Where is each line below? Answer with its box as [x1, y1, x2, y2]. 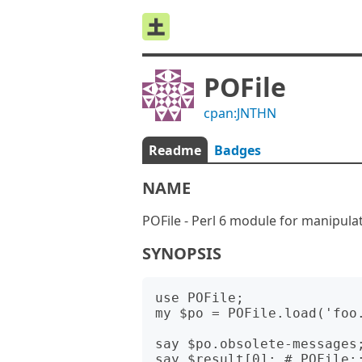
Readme [149, 141, 201, 159]
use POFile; [155, 290, 244, 305]
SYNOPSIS [142, 242, 221, 264]
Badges [214, 141, 261, 159]
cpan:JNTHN [204, 104, 276, 122]
